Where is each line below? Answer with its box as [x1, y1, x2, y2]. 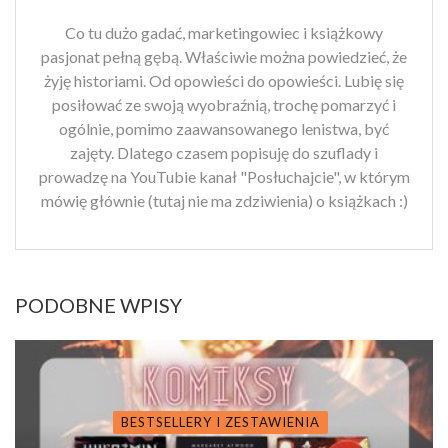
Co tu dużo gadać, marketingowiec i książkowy [65, 23, 383, 43]
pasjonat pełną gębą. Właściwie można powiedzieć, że [41, 47, 407, 67]
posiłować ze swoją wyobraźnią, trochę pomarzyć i [52, 95, 396, 115]
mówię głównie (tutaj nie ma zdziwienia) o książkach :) [40, 191, 408, 211]
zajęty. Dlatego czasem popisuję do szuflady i [70, 143, 378, 163]
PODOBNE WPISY [15, 293, 182, 318]
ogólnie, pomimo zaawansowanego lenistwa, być [59, 119, 389, 139]
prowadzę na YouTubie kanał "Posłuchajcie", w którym [38, 167, 410, 187]
